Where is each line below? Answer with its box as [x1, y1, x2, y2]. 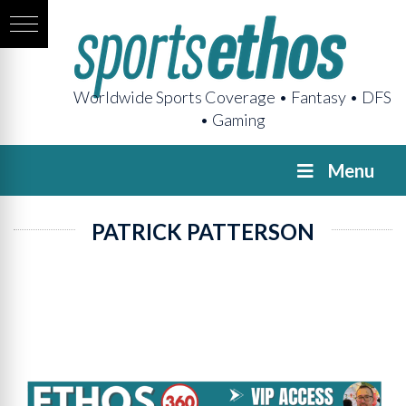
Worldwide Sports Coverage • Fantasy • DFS [73, 87, 391, 107]
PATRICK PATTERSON [92, 218, 314, 245]
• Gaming [199, 110, 266, 130]
